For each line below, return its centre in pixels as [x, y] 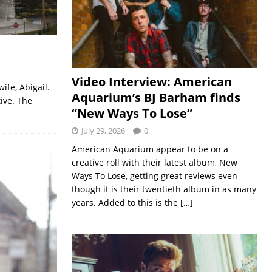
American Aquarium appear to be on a [150, 149]
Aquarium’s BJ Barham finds [156, 98]
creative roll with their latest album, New [154, 163]
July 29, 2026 [103, 131]
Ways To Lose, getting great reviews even [154, 176]
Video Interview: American [151, 82]
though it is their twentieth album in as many [164, 189]
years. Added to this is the [126, 203]
